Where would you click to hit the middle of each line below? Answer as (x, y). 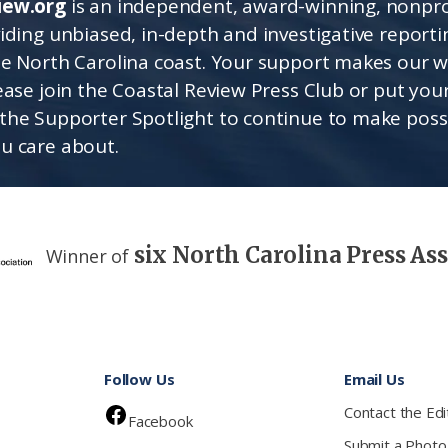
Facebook (160, 421)
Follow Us (139, 379)
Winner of (89, 256)
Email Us (374, 379)
